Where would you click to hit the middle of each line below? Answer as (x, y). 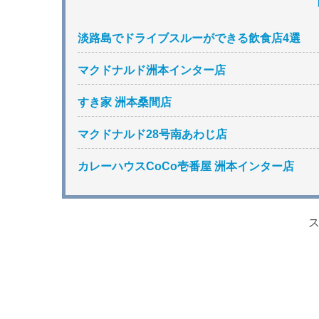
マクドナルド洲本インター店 (152, 70)
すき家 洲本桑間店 (125, 103)
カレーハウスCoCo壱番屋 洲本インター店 (186, 167)
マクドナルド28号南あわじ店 (153, 135)
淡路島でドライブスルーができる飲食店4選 (189, 38)
